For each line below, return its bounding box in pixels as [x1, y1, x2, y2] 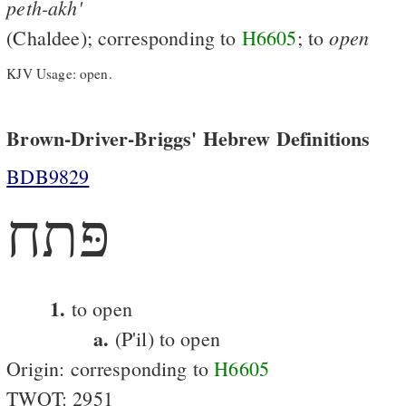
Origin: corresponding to [6, 354, 215, 382]
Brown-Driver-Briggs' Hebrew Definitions [6, 122, 371, 153]
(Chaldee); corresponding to [6, 24, 242, 51]
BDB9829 [6, 162, 90, 189]
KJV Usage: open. [6, 64, 112, 83]
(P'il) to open [109, 324, 220, 352]
